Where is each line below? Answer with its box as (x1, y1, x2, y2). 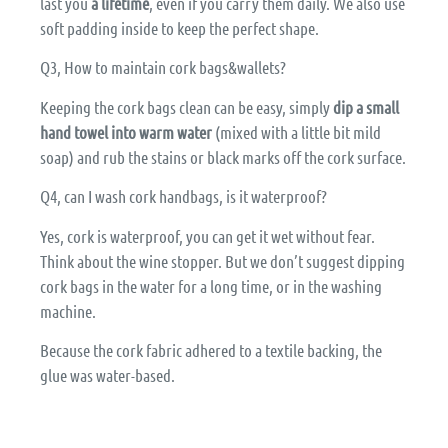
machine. (40, 300, 96, 321)
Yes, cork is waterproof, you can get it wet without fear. (40, 225, 375, 246)
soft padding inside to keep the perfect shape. (40, 18, 319, 39)
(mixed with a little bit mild (212, 121, 381, 142)
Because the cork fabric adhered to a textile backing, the (40, 339, 382, 360)
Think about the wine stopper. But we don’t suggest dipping (40, 250, 405, 271)
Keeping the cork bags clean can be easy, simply (40, 96, 333, 117)
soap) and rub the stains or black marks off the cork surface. (40, 146, 406, 167)
